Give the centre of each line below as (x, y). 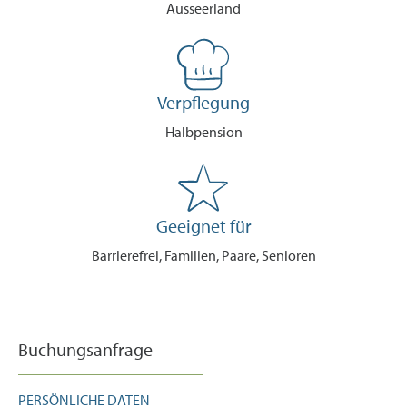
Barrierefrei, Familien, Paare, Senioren (203, 255)
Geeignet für (203, 226)
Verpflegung (203, 102)
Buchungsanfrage (85, 349)
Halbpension (203, 132)
